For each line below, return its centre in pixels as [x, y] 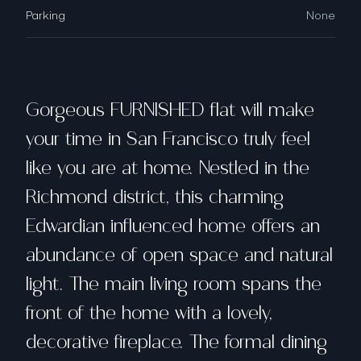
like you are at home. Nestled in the [168, 168]
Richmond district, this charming [155, 197]
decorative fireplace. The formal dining [176, 342]
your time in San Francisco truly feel [168, 139]
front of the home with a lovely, [149, 313]
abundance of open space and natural [179, 255]
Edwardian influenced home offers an [173, 226]
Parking [46, 14]
